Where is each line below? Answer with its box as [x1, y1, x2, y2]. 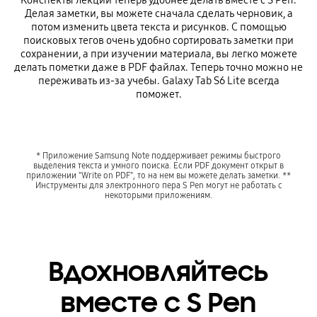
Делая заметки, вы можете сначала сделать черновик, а [24, 7, 293, 21]
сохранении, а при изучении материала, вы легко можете [20, 47, 297, 61]
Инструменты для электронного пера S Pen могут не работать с [35, 179, 282, 190]
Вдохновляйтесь [49, 255, 268, 289]
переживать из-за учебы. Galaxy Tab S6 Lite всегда [38, 74, 279, 88]
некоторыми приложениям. [105, 189, 212, 200]
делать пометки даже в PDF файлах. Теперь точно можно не [14, 61, 303, 74]
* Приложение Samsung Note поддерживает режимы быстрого [36, 149, 281, 161]
